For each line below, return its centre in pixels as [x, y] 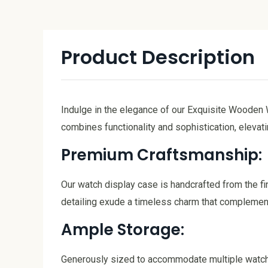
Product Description [158, 57]
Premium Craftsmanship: [162, 155]
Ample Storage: [123, 230]
